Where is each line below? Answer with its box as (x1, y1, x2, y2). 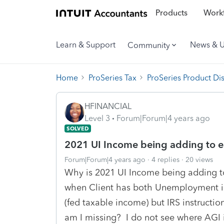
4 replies (151, 155, 179, 164)
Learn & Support (56, 40, 115, 49)
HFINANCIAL (84, 101, 131, 111)
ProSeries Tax (88, 72, 136, 82)
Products (155, 8, 187, 18)
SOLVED (66, 124, 89, 132)
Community (127, 40, 170, 50)
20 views (185, 155, 213, 164)
